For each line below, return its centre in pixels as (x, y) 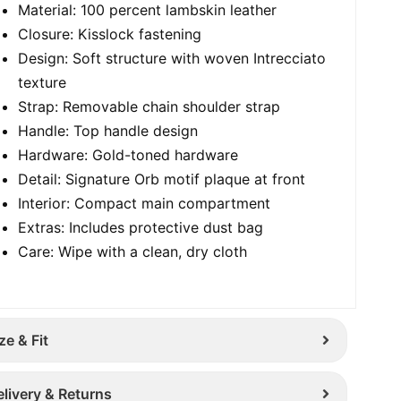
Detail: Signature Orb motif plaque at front (162, 179)
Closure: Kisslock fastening (110, 34)
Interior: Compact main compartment (145, 203)
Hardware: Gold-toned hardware (128, 154)
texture (43, 82)
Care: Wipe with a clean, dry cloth (133, 251)
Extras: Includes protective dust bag (141, 227)
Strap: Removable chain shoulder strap (149, 106)
